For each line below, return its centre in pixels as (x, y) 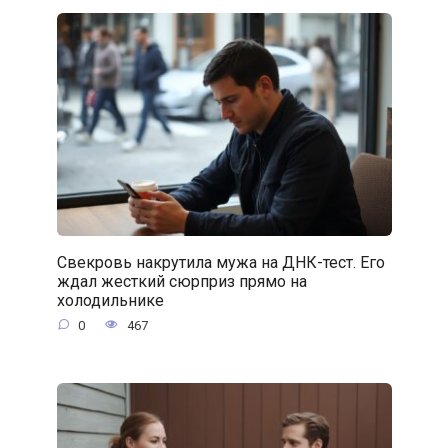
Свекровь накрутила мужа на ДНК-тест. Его (220, 262)
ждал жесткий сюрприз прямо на (181, 281)
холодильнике (110, 300)
